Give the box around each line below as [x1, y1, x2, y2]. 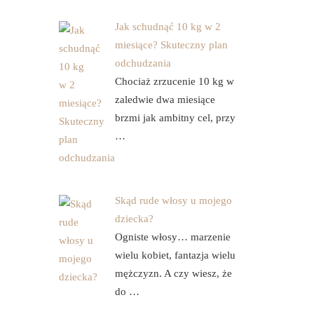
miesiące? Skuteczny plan [114, 39, 228, 50]
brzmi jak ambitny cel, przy [114, 112, 235, 123]
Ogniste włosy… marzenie [114, 231, 231, 243]
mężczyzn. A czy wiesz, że [114, 268, 232, 279]
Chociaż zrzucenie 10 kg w [114, 76, 234, 87]
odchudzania [114, 57, 171, 69]
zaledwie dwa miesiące [114, 94, 215, 105]
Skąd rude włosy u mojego [114, 195, 232, 206]
